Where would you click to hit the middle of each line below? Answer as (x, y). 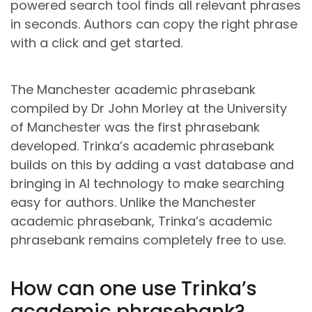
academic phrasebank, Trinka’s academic (141, 221)
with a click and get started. (96, 42)
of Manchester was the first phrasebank (135, 127)
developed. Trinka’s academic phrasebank (142, 146)
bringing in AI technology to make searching (147, 183)
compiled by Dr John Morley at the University (149, 108)
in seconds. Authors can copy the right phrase (154, 24)
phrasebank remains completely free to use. (148, 240)
